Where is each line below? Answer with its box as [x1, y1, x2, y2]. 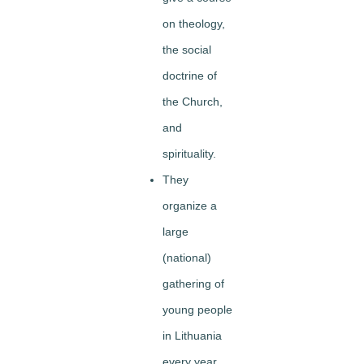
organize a [162, 199, 217, 212]
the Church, [162, 95, 223, 108]
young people [162, 303, 232, 316]
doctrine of [162, 69, 217, 82]
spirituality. [162, 147, 216, 160]
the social [162, 43, 211, 56]
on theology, [162, 17, 225, 30]
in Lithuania [162, 329, 222, 342]
